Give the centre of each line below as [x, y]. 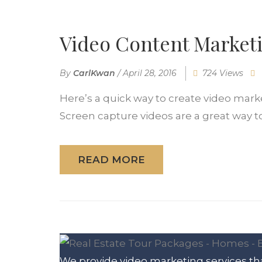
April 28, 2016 [150, 73]
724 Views [223, 73]
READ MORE [111, 160]
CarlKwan [94, 73]
